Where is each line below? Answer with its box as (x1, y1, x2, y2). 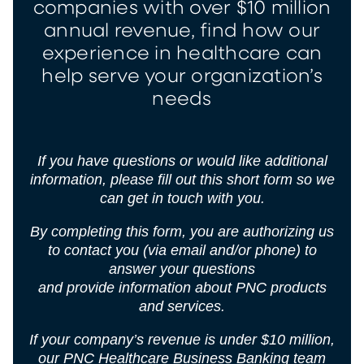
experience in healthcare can (41, 44, 323, 63)
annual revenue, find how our (44, 21, 320, 41)
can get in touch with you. (99, 189, 265, 206)
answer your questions (109, 260, 255, 277)
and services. (139, 297, 225, 314)
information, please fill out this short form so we (29, 171, 335, 188)
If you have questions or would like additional (37, 152, 327, 169)
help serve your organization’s (41, 67, 323, 86)
